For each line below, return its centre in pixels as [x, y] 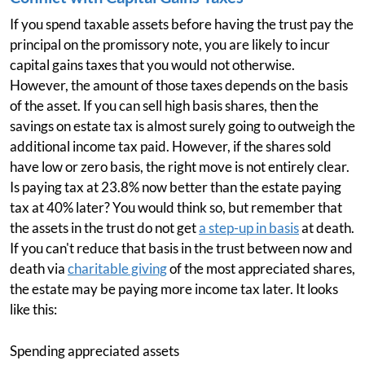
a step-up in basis [249, 228]
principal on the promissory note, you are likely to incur [170, 44]
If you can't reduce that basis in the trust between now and [181, 248]
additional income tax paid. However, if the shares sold [171, 146]
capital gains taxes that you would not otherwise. [152, 65]
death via [39, 268]
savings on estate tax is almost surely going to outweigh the [182, 126]
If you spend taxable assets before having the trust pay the [182, 24]
